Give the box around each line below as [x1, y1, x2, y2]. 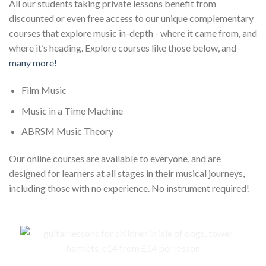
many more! [9, 57, 57, 69]
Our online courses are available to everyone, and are [9, 153, 221, 164]
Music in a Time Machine [21, 104, 123, 116]
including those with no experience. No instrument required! [9, 182, 249, 194]
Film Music [21, 84, 66, 96]
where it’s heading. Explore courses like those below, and [9, 42, 236, 54]
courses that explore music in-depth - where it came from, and [9, 27, 257, 39]
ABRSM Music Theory [21, 125, 113, 137]
